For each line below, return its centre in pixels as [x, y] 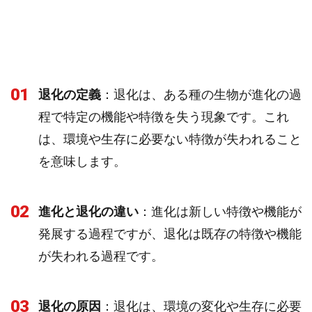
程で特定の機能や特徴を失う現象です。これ [164, 117]
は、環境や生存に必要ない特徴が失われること [170, 139]
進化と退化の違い [88, 211]
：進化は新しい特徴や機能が [220, 211]
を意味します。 [82, 161]
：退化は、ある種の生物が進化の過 [201, 94]
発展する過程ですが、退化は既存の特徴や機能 [170, 234]
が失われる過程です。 [101, 256]
